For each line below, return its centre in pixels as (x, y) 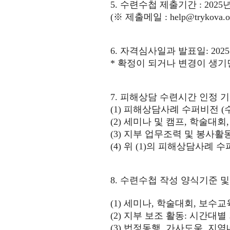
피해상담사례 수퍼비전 (172, 109)
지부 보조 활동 (154, 216)
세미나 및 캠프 (154, 122)
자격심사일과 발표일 (163, 51)
